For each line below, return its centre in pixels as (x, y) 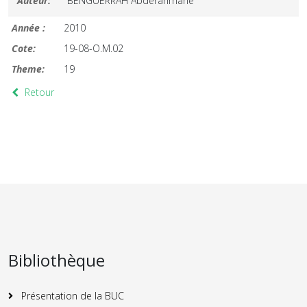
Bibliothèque (57, 260)
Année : (28, 28)
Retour (38, 92)
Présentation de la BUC (71, 296)
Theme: (28, 69)
